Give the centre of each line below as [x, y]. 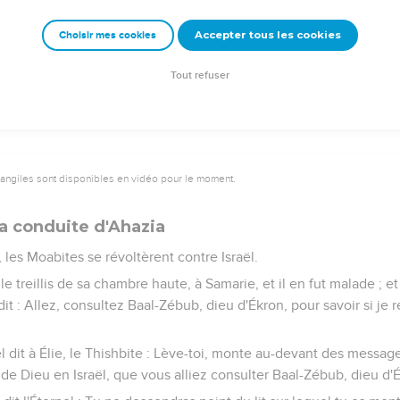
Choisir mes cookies [108, 36]
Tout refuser [200, 76]
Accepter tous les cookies [267, 35]
